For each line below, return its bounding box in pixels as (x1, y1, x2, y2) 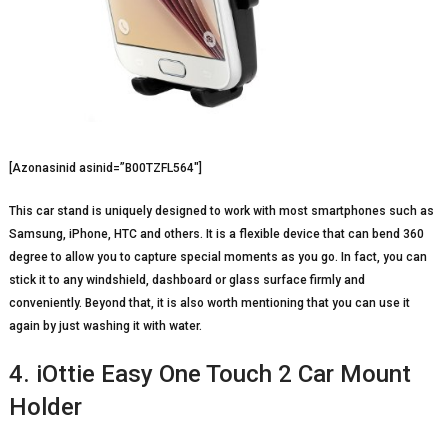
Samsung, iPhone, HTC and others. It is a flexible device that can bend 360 (8, 226, 424, 241)
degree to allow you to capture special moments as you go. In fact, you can (8, 249, 427, 264)
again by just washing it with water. (8, 318, 202, 333)
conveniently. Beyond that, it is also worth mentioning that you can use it (8, 295, 410, 310)
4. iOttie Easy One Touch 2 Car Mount (8, 359, 411, 388)
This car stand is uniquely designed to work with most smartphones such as (8, 203, 434, 218)
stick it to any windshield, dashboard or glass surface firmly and (8, 272, 365, 287)
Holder (8, 392, 82, 421)
